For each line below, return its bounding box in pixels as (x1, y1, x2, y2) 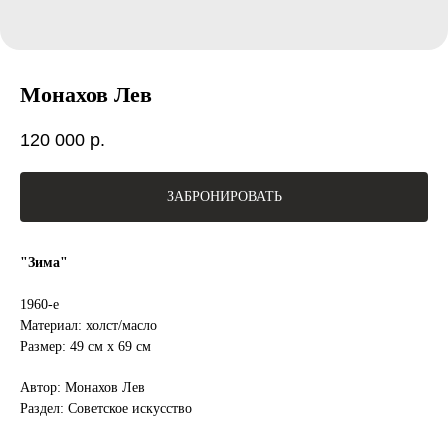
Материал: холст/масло (20, 317, 157, 333)
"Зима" (20, 254, 68, 270)
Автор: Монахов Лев (20, 379, 145, 395)
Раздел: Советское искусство (20, 400, 192, 416)
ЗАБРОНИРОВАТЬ (166, 189, 282, 205)
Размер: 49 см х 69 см (20, 338, 151, 354)
